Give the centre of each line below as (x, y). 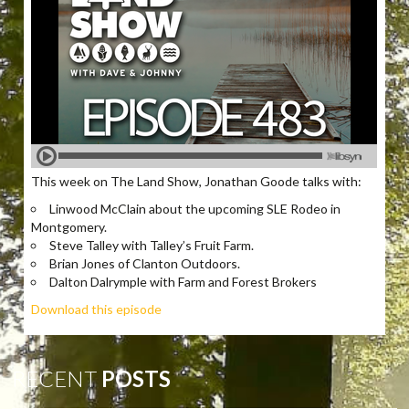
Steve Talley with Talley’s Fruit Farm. (152, 245)
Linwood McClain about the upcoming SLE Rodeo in (195, 208)
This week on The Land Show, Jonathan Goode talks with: (197, 181)
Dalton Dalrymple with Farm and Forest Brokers (184, 281)
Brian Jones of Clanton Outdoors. (145, 263)
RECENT (55, 379)
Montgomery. (69, 226)
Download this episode (97, 309)
